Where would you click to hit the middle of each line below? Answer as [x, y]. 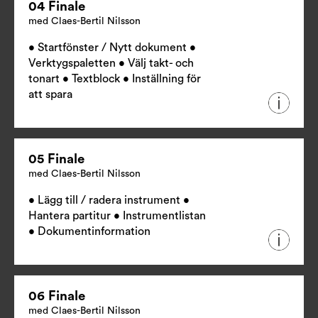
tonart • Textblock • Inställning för [115, 79]
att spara [50, 95]
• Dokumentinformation [89, 232]
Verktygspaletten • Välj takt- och [111, 64]
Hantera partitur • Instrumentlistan [117, 216]
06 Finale [57, 297]
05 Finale [56, 160]
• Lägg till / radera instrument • [109, 201]
